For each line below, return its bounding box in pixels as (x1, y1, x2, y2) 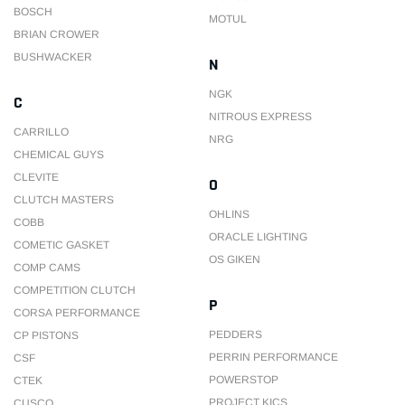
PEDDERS (209, 328, 262, 341)
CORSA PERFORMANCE (14, 306, 140, 319)
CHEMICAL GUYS (14, 148, 104, 161)
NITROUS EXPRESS (209, 110, 312, 123)
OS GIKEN (209, 253, 260, 266)
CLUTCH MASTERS (14, 193, 114, 206)
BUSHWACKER (14, 51, 92, 63)
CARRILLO (14, 126, 69, 138)
